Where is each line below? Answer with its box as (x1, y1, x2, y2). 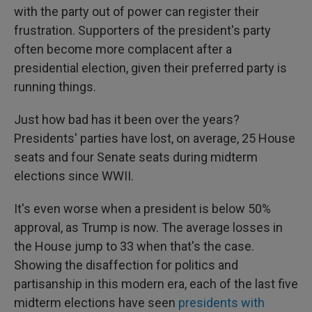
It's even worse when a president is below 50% (14, 201, 271, 216)
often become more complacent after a (14, 42, 232, 56)
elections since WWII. (14, 169, 134, 183)
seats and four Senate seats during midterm (14, 150, 258, 164)
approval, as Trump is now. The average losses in (14, 220, 283, 235)
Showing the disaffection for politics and (14, 258, 238, 272)
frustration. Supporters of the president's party (14, 23, 271, 38)
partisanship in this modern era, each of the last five (14, 276, 298, 291)
